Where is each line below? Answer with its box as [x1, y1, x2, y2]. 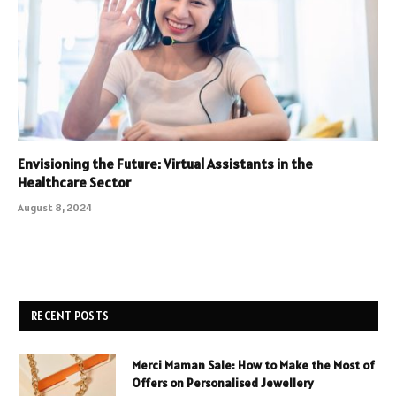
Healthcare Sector [18, 172, 131, 191]
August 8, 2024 [18, 200, 92, 214]
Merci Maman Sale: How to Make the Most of [132, 356, 375, 373]
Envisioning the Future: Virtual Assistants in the [18, 154, 313, 172]
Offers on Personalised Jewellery [132, 374, 314, 391]
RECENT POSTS [31, 308, 110, 324]
